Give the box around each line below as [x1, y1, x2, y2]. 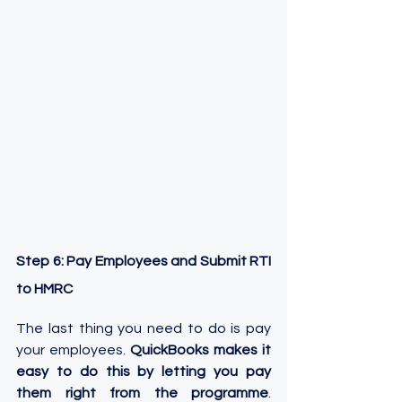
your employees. [16, 343, 130, 358]
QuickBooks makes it [130, 343, 271, 358]
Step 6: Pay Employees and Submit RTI [16, 254, 271, 269]
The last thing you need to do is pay [16, 321, 271, 336]
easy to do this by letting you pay [16, 364, 271, 380]
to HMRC [16, 282, 73, 297]
